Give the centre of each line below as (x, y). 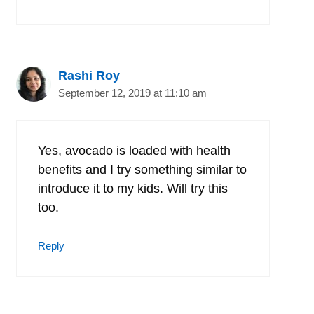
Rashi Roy (89, 75)
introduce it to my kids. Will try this (133, 188)
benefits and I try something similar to (142, 169)
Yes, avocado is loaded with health (134, 150)
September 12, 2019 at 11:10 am (132, 93)
